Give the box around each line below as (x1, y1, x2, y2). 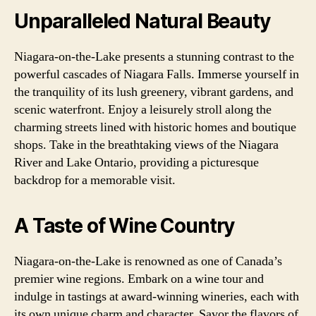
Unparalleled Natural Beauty (14, 8, 270, 33)
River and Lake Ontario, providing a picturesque (14, 154, 259, 171)
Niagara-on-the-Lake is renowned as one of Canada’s (14, 253, 282, 269)
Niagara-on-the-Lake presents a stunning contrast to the (14, 48, 294, 65)
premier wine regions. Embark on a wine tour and (14, 270, 264, 287)
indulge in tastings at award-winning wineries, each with (14, 288, 299, 305)
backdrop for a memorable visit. (14, 171, 176, 188)
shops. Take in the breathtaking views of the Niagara (14, 136, 279, 153)
